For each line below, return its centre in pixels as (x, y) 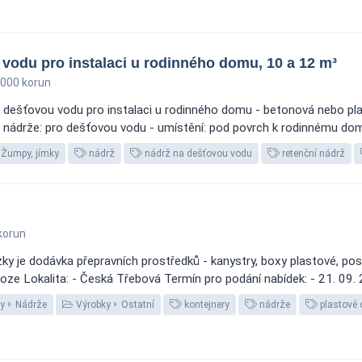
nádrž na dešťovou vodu (197, 154)
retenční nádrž (312, 154)
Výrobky (92, 305)
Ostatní (138, 305)
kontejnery (206, 305)
